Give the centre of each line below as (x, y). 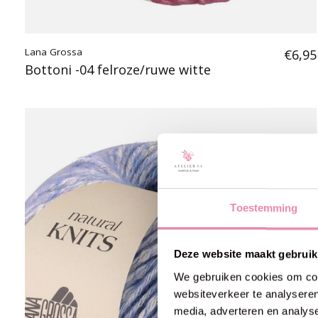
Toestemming (264, 208)
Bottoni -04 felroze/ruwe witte (118, 70)
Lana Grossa (54, 51)
